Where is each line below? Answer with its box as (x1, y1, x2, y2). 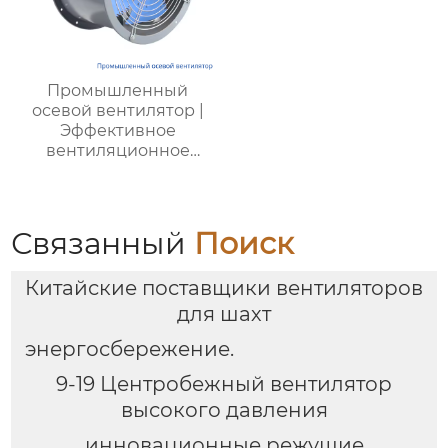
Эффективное (59, 120, 176, 140)
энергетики (68, 200, 167, 220)
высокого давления (120, 397, 328, 422)
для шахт (177, 302, 271, 327)
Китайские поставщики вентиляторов (25, 276, 423, 301)
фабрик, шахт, (61, 180, 175, 200)
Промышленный (47, 80, 189, 100)
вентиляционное (45, 140, 190, 160)
